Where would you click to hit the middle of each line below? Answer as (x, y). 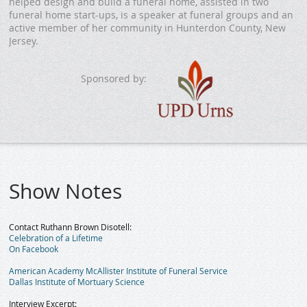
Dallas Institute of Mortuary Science (77, 282)
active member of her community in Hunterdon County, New (148, 28)
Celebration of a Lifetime (56, 238)
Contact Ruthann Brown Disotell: (71, 227)
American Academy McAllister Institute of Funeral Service (119, 271)
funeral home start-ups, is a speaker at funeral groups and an (151, 15)
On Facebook (34, 249)
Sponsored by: (113, 79)
